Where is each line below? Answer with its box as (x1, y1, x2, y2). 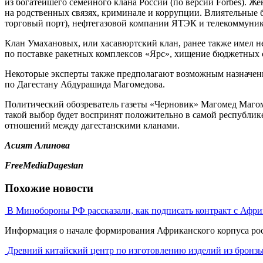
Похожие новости (5, 181, 93, 194)
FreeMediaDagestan (5, 160, 83, 170)
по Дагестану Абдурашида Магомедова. (5, 79, 165, 89)
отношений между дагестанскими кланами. (5, 120, 180, 130)
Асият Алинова (5, 140, 70, 150)
